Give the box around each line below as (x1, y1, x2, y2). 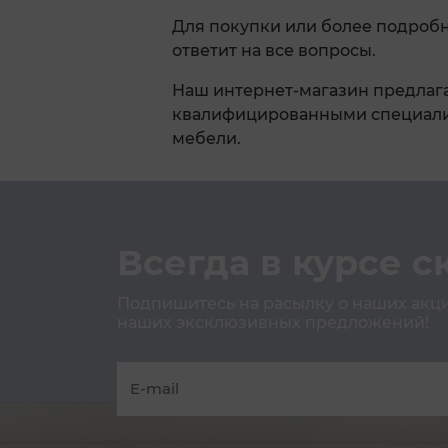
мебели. (172, 129, 241, 149)
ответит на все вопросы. (172, 41, 376, 61)
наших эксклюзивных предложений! (117, 313, 429, 333)
